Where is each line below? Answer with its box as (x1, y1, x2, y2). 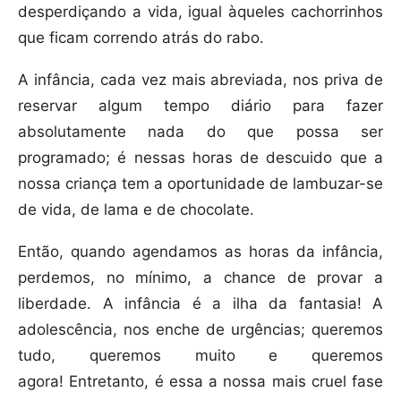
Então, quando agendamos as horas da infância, (18, 243, 383, 261)
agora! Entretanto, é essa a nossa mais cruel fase (18, 372, 383, 391)
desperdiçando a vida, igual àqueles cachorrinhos (18, 3, 383, 21)
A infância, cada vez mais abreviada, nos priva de (18, 71, 383, 90)
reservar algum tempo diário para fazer (18, 97, 383, 115)
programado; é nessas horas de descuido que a (18, 149, 383, 167)
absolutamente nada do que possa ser (18, 123, 383, 141)
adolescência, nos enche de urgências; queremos (18, 320, 383, 339)
